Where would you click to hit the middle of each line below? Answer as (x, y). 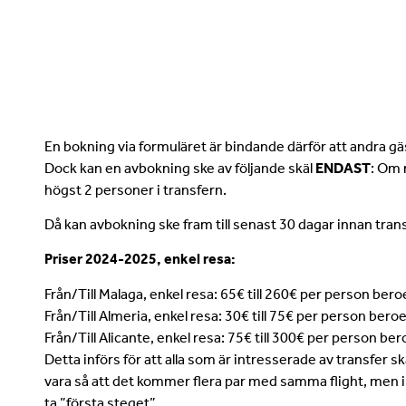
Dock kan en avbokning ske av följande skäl (179, 168)
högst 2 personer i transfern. (135, 189)
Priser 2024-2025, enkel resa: (140, 259)
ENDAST (343, 168)
